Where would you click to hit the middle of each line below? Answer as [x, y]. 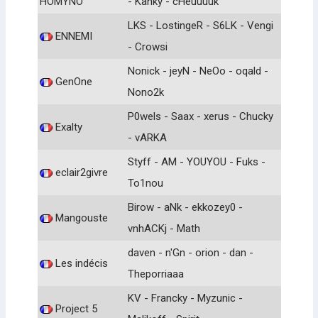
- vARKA [147, 137]
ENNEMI [72, 36]
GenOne [72, 81]
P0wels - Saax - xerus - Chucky [201, 116]
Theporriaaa [156, 274]
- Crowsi [148, 46]
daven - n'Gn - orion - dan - [191, 252]
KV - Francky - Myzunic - [185, 298]
